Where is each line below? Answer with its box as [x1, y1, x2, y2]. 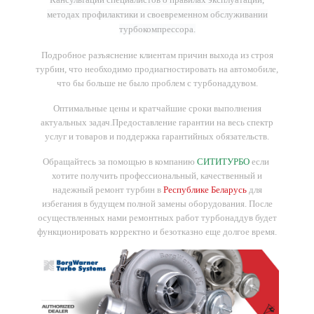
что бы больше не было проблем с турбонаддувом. [56, 78, 258, 89]
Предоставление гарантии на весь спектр [112, 117, 273, 128]
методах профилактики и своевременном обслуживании [46, 9, 268, 20]
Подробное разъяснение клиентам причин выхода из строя [41, 50, 273, 61]
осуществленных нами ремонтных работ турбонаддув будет [37, 212, 277, 224]
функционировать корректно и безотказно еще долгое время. [37, 226, 277, 238]
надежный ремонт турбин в [52, 184, 163, 196]
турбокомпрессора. [118, 24, 196, 35]
